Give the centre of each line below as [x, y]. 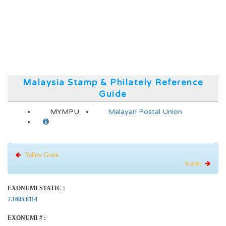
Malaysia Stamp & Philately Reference [113, 83]
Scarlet [195, 163]
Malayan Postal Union [145, 112]
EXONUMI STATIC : [36, 188]
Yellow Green [40, 155]
